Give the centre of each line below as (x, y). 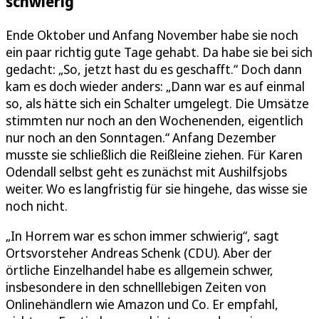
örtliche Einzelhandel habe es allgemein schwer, (140, 270)
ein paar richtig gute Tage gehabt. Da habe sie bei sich (159, 52)
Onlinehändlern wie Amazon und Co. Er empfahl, (142, 304)
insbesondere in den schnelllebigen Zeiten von (136, 287)
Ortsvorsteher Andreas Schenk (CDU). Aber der (139, 252)
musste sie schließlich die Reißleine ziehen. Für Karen (154, 154)
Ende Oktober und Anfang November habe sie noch (152, 35)
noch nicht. (37, 205)
